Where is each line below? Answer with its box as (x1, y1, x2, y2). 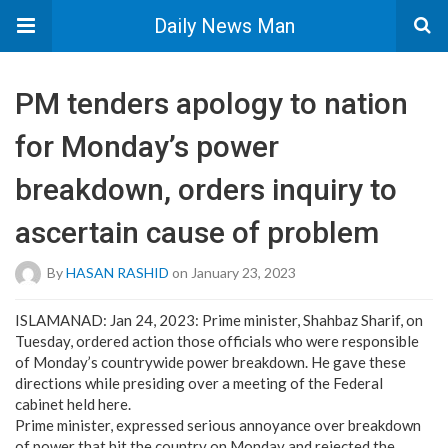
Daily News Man (153, 14, 295, 38)
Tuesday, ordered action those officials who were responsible (15, 332, 419, 350)
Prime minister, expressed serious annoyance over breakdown (15, 416, 421, 434)
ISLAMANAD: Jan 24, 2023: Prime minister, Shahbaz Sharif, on (15, 311, 423, 329)
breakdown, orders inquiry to (15, 172, 397, 207)
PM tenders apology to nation (15, 86, 408, 121)
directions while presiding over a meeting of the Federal (15, 374, 383, 392)
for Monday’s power (15, 129, 279, 164)
